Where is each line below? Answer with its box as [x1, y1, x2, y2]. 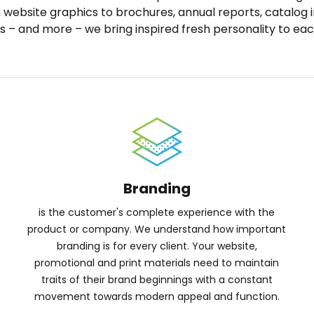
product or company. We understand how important [27, 222, 287, 236]
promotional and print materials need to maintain [34, 256, 280, 270]
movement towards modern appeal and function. [34, 289, 280, 303]
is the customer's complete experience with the [39, 205, 275, 219]
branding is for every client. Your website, [56, 239, 257, 253]
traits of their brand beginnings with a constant [41, 273, 273, 287]
